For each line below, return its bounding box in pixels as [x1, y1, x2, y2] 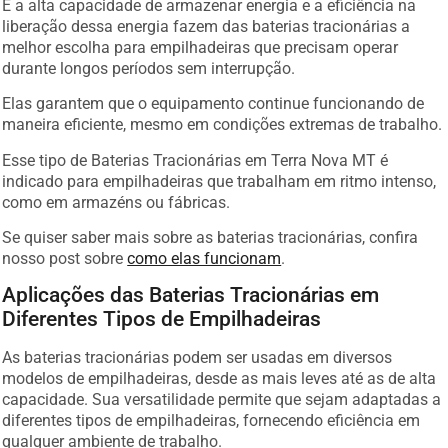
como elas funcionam [127, 248, 282, 268]
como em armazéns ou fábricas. [2, 192, 231, 212]
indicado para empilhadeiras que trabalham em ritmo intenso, [2, 171, 437, 191]
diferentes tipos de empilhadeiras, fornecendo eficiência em [2, 411, 421, 431]
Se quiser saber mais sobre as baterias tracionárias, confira [2, 227, 419, 247]
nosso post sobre [2, 248, 128, 268]
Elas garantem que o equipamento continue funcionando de [2, 94, 425, 114]
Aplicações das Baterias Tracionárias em [2, 283, 380, 308]
